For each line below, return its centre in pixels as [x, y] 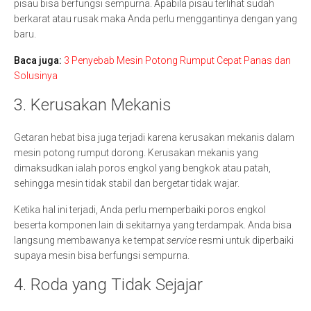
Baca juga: [39, 60]
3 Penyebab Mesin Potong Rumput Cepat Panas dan [177, 60]
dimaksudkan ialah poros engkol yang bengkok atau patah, [142, 168]
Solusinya [36, 76]
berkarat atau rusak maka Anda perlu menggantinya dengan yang [155, 19]
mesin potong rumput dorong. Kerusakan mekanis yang [136, 153]
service [183, 240]
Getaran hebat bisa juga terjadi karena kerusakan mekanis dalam [154, 137]
